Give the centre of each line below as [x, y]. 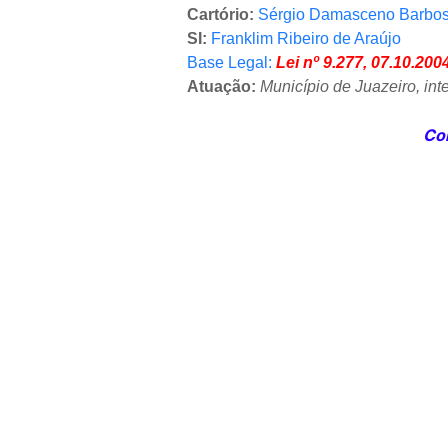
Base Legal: [231, 62]
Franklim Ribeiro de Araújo [306, 38]
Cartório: [222, 14]
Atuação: [223, 86]
